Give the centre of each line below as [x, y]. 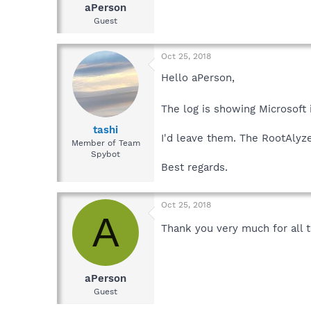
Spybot [106, 154]
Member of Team [106, 143]
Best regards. [194, 168]
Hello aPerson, [198, 78]
